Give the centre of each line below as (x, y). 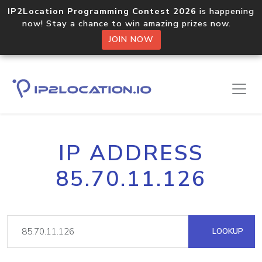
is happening (225, 11)
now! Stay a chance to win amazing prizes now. (131, 23)
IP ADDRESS (131, 153)
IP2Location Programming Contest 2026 (102, 11)
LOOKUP (227, 231)
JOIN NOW (131, 39)
